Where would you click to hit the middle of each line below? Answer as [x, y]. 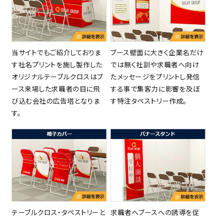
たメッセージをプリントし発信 [155, 76]
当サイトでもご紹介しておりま [56, 52]
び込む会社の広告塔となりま [56, 101]
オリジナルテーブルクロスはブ [57, 76]
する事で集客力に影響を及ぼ [155, 88]
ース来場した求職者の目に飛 [56, 88]
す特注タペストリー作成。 [149, 101]
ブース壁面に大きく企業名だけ [157, 52]
